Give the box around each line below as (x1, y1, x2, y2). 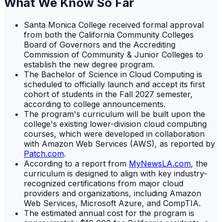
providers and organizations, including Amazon (24, 188, 201, 198)
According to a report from (24, 158, 129, 168)
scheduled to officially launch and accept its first (24, 79, 205, 89)
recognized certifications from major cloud (24, 178, 183, 188)
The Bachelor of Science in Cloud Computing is (24, 69, 202, 79)
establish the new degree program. (24, 59, 155, 69)
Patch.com (24, 148, 64, 159)
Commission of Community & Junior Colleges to (24, 49, 203, 59)
